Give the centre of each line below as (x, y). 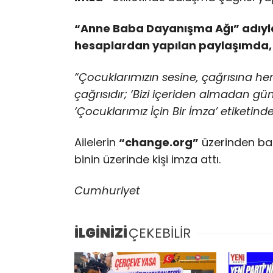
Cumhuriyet (107, 191)
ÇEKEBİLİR (160, 233)
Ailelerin (97, 142)
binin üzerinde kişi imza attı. (149, 159)
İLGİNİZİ (101, 233)
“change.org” (159, 142)
